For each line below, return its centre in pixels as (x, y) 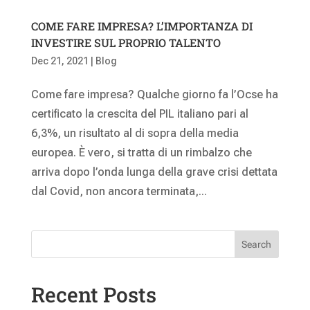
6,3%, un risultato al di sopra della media (135, 133)
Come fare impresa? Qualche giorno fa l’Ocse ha (154, 94)
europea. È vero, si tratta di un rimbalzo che (141, 152)
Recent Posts (93, 294)
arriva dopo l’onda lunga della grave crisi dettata (154, 172)
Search (257, 244)
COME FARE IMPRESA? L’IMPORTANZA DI (142, 26)
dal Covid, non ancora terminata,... (119, 191)
